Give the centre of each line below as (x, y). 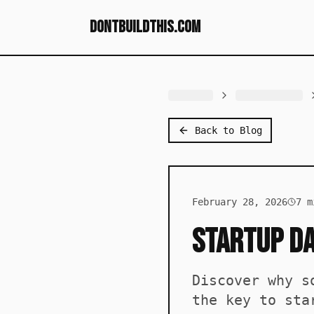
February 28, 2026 (240, 202)
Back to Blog (228, 130)
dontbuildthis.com (145, 27)
